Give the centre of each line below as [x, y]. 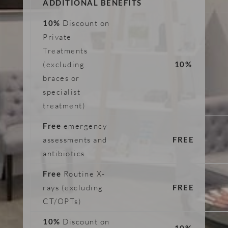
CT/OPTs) [62, 201]
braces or [61, 78]
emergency [84, 126]
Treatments [65, 51]
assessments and [75, 140]
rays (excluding [73, 188]
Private [57, 37]
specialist [62, 92]
